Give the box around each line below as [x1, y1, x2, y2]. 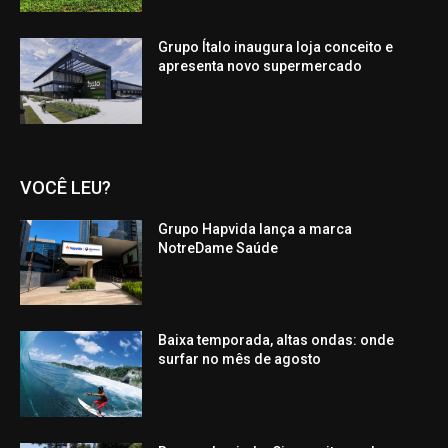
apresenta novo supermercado [158, 57, 363, 74]
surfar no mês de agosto [158, 351, 322, 368]
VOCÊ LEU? [20, 176, 111, 198]
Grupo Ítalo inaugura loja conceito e [158, 38, 394, 55]
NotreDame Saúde [158, 239, 279, 256]
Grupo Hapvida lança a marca [158, 220, 353, 237]
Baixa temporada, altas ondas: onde [158, 332, 395, 349]
